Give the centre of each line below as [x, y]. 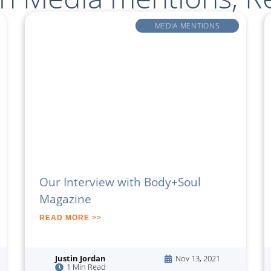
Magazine [65, 198]
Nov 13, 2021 [198, 259]
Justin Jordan [80, 259]
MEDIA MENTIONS [187, 25]
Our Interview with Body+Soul [120, 181]
